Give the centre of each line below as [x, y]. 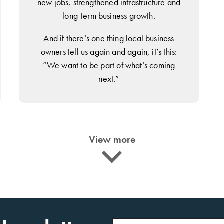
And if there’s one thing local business [109, 38]
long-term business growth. [109, 15]
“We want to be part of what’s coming [109, 65]
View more [112, 139]
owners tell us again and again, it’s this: [109, 51]
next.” [109, 78]
